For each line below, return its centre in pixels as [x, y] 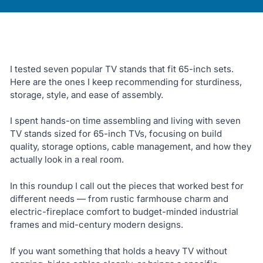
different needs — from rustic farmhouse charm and [119, 198]
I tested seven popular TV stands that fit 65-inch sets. [122, 69]
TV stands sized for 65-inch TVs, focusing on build [116, 134]
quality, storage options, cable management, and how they [130, 147]
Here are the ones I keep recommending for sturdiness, [126, 82]
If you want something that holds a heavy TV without [118, 251]
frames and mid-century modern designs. [96, 224]
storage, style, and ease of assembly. [86, 95]
